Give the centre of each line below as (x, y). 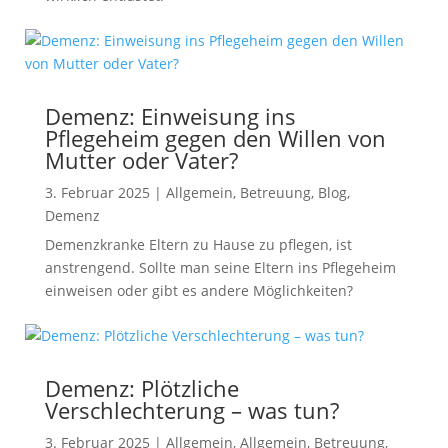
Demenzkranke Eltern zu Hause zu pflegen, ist (198, 244)
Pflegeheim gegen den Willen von (215, 138)
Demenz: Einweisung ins (170, 116)
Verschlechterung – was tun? (191, 410)
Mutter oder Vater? (141, 160)
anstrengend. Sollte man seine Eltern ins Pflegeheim (220, 267)
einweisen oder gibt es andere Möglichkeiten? (198, 290)
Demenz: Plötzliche (141, 388)
